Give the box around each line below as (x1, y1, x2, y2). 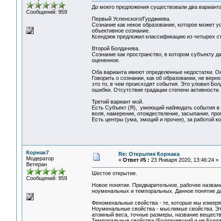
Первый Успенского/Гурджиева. (91, 16, 171, 22)
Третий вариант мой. (91, 99, 144, 105)
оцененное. (91, 57, 120, 64)
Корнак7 (26, 149, 49, 155)
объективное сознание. (91, 28, 150, 34)
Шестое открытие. (91, 170, 137, 177)
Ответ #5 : (122, 157, 149, 163)
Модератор (26, 155, 54, 161)
